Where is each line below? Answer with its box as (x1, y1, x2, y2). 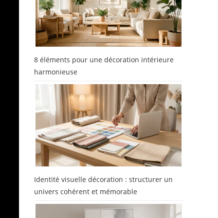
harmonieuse (34, 67, 77, 76)
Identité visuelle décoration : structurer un (34, 175, 173, 184)
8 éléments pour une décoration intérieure (34, 55, 174, 64)
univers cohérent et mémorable (34, 187, 137, 196)
